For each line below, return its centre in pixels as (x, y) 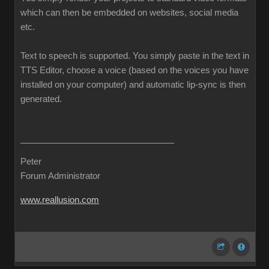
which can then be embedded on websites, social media (129, 13)
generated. (41, 99)
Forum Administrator (60, 176)
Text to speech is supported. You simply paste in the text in (135, 56)
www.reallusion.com (60, 200)
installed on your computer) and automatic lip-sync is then (133, 85)
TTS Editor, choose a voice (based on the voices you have (134, 70)
